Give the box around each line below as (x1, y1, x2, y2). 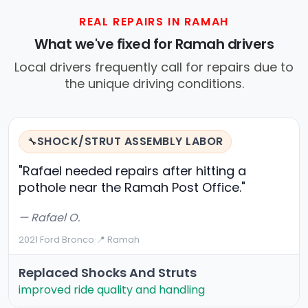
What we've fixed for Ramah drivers (34, 34, 274, 54)
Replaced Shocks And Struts (19, 264, 197, 282)
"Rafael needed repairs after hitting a (19, 162, 246, 180)
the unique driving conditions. (64, 75, 244, 93)
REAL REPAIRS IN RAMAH (79, 14, 229, 30)
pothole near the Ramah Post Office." (19, 179, 245, 197)
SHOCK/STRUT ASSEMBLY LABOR (37, 133, 223, 150)
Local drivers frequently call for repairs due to (14, 58, 294, 76)
